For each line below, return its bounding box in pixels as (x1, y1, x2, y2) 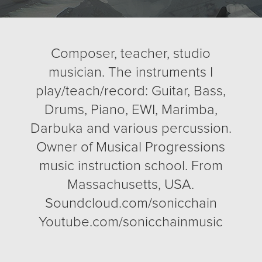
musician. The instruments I (49, 65, 213, 80)
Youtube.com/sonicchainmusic (39, 215, 223, 229)
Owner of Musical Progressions (36, 140, 226, 154)
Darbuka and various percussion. (30, 122, 232, 136)
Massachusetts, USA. (67, 178, 195, 192)
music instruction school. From (39, 159, 223, 173)
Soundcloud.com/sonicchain (44, 196, 217, 211)
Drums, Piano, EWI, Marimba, (44, 103, 218, 117)
